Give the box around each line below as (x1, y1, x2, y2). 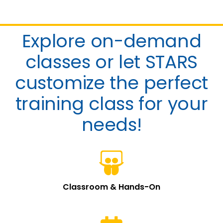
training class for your (15, 91, 208, 117)
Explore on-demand (21, 28, 202, 54)
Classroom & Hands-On (63, 181, 160, 193)
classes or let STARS (25, 49, 198, 75)
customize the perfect (14, 70, 209, 96)
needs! (81, 112, 142, 138)
